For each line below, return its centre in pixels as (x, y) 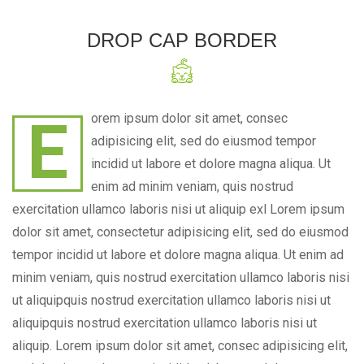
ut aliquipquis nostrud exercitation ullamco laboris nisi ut (171, 300)
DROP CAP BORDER (182, 40)
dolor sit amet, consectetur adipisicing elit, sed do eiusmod (180, 232)
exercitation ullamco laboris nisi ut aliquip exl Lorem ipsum (178, 209)
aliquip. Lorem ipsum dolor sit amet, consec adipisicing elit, (180, 346)
